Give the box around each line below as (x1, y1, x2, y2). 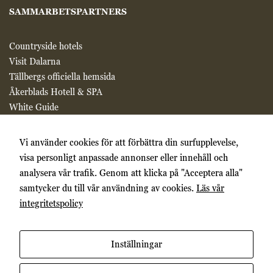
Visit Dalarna (9, 55, 60, 68)
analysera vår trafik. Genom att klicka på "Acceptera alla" (19, 167, 243, 179)
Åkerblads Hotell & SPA (9, 86, 102, 98)
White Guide (9, 101, 58, 113)
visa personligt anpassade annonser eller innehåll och (19, 152, 228, 163)
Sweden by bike (9, 132, 70, 144)
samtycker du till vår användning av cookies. (19, 182, 196, 194)
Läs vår (196, 182, 224, 194)
